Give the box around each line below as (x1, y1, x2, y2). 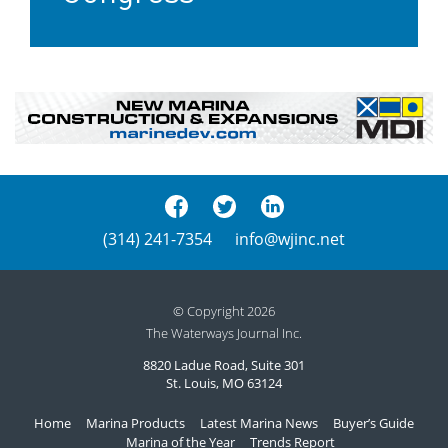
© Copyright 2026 (173, 302, 275, 321)
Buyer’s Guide (333, 413, 414, 432)
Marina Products (86, 413, 185, 432)
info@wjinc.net (235, 228, 345, 251)
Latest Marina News (200, 413, 318, 432)
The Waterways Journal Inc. (146, 324, 302, 343)
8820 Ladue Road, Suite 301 (143, 356, 305, 375)
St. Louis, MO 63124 (166, 374, 282, 393)
